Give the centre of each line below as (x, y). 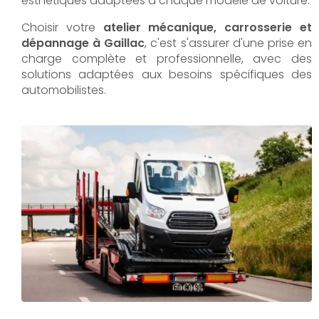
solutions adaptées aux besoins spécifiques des (167, 74)
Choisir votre (62, 27)
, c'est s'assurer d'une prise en (228, 43)
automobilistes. (64, 90)
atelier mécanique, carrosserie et (207, 27)
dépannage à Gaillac (83, 43)
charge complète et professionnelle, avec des (167, 59)
